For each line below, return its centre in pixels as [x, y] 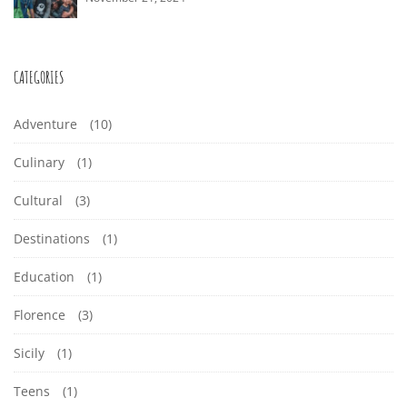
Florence [40, 315]
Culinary [39, 162]
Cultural [38, 200]
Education [44, 277]
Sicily [29, 353]
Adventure [45, 124]
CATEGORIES [39, 77]
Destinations [52, 238]
